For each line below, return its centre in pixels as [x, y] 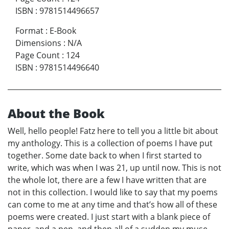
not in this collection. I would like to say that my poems [113, 192]
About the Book [56, 113]
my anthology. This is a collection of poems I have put [110, 143]
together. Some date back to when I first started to [105, 156]
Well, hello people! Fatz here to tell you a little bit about [113, 131]
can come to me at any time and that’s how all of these [112, 205]
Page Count [38, 55]
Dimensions [38, 43]
